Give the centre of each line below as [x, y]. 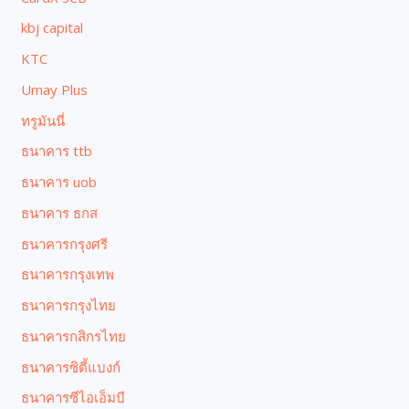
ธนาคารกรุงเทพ [68, 274]
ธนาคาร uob [59, 182]
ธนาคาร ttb [57, 151]
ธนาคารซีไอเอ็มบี [73, 398]
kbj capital [52, 28]
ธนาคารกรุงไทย [69, 305]
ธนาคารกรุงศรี [65, 243]
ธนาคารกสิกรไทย [74, 336]
